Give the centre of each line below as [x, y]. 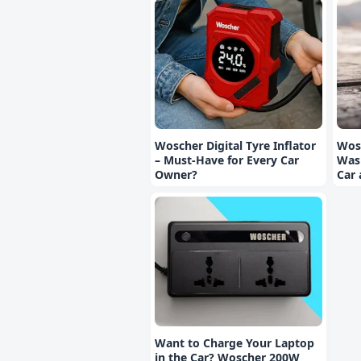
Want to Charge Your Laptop [234, 343]
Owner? [176, 174]
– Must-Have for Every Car [227, 160]
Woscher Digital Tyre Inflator [235, 145]
